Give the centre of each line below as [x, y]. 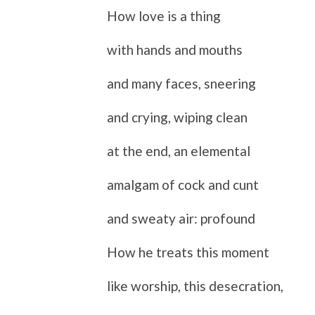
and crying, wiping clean [177, 117]
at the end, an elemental [179, 150]
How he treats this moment [188, 252]
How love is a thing [164, 15]
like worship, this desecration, [195, 285]
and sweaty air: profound [181, 218]
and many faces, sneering [181, 83]
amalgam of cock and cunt [183, 184]
